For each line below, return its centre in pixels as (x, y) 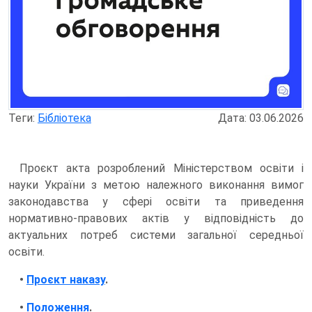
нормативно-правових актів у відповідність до (156, 218)
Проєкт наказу (66, 279)
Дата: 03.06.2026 (261, 118)
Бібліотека (64, 118)
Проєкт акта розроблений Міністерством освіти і (162, 168)
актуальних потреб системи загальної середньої (156, 235)
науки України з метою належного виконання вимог (156, 185)
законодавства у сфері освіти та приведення (156, 201)
